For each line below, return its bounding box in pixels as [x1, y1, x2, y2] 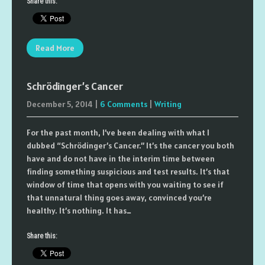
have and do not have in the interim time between [27, 153, 215, 164]
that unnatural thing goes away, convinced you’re [27, 192, 212, 203]
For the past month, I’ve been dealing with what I [27, 127, 209, 138]
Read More [35, 43, 75, 53]
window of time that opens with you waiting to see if [27, 179, 224, 190]
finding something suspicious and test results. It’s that [27, 166, 230, 177]
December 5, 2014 [27, 99, 93, 109]
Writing [154, 99, 182, 109]
